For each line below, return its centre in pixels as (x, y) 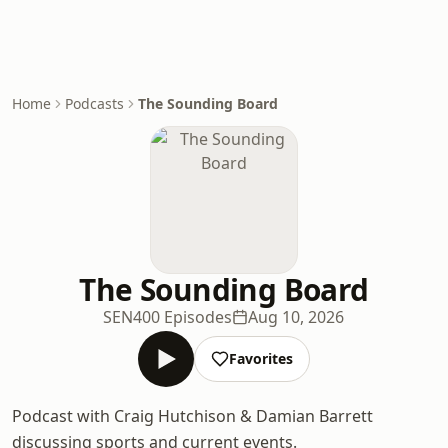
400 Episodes (183, 317)
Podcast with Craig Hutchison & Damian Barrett (192, 416)
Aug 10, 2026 (296, 317)
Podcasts (94, 103)
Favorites (260, 358)
